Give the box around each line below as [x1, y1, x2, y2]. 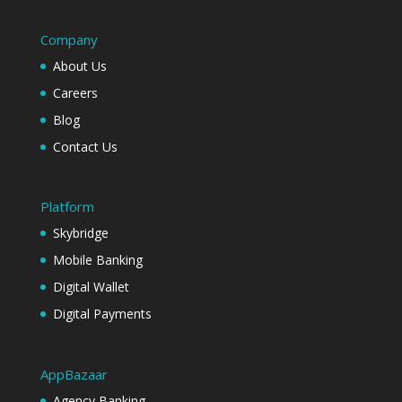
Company [39, 31, 98, 49]
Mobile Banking [52, 251, 143, 269]
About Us [52, 57, 107, 75]
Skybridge [52, 224, 109, 242]
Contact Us [52, 138, 118, 156]
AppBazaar [39, 364, 108, 383]
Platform [39, 197, 94, 216]
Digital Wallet [52, 278, 129, 296]
